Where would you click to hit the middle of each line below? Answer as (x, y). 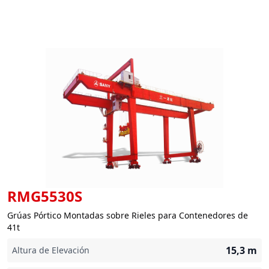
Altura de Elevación (51, 250)
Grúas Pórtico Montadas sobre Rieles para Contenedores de (128, 215)
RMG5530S (45, 196)
